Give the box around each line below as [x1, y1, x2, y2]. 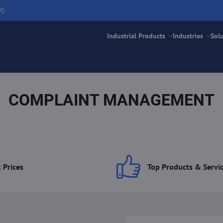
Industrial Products [107, 31, 166, 40]
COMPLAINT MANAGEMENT [8, 91, 215, 110]
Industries [173, 31, 204, 40]
